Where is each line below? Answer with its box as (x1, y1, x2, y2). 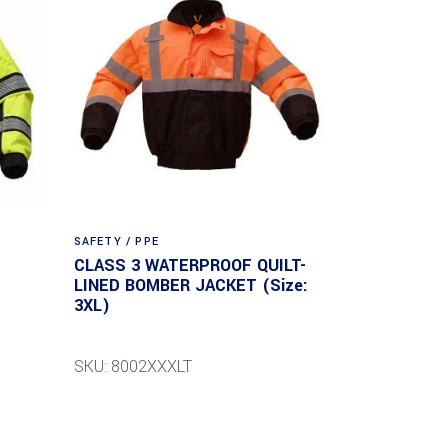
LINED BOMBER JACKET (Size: (73, 273, 308, 297)
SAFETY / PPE (73, 233, 159, 249)
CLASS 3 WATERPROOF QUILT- (73, 253, 306, 277)
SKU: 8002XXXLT (73, 354, 192, 378)
